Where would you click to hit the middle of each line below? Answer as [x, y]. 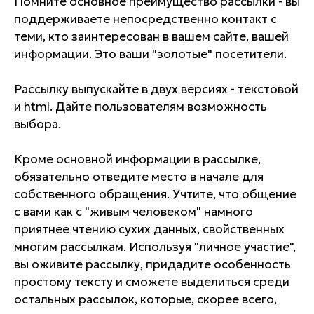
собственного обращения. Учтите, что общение [155, 194]
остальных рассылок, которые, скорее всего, [145, 299]
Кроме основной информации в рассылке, [137, 159]
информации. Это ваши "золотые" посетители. [150, 54]
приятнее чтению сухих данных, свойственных [149, 229]
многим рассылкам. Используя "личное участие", [155, 246]
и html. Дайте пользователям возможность [141, 106]
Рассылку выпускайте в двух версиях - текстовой [156, 89]
